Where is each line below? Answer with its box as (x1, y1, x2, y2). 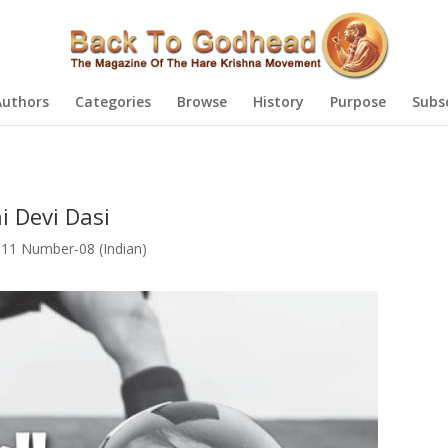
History (252, 92, 304, 111)
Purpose (329, 92, 386, 111)
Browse (176, 92, 227, 111)
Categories (74, 92, 151, 111)
